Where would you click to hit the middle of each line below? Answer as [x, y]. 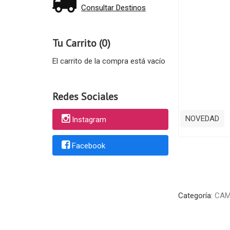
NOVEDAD [202, 118]
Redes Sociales [85, 97]
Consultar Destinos [114, 8]
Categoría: [196, 196]
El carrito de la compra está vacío [109, 61]
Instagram [89, 120]
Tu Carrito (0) [81, 43]
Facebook [88, 146]
